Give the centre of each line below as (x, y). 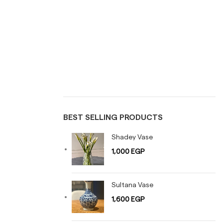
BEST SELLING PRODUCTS (113, 117)
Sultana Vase (132, 185)
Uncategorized (96, 56)
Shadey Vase (132, 137)
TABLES (84, 18)
